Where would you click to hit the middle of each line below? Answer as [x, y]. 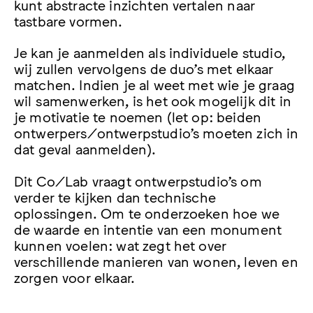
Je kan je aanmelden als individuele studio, [150, 52]
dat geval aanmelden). [85, 148]
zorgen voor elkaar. [75, 276]
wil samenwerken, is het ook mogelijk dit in [153, 100]
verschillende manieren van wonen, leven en [156, 260]
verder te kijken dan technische [115, 196]
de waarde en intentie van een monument [148, 228]
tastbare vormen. [68, 21]
